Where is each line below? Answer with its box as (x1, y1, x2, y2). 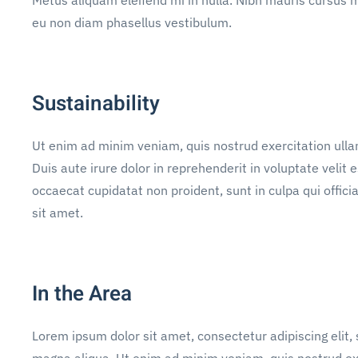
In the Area (32, 278, 132, 309)
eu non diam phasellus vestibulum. (32, 14, 232, 30)
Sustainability (32, 88, 160, 119)
